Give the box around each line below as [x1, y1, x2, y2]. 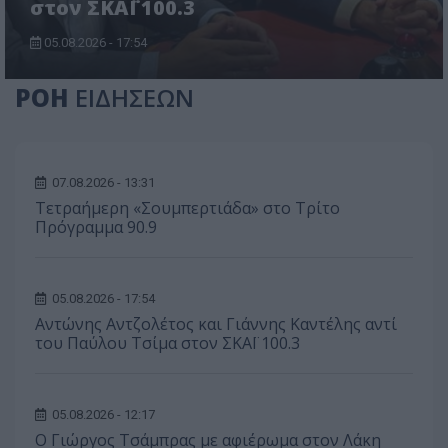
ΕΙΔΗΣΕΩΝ [75, 81, 194, 115]
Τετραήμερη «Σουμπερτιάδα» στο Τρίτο [35, 197, 340, 220]
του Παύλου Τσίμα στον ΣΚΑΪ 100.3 [35, 332, 300, 355]
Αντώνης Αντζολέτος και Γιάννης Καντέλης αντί [35, 313, 397, 336]
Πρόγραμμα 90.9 [35, 216, 157, 239]
